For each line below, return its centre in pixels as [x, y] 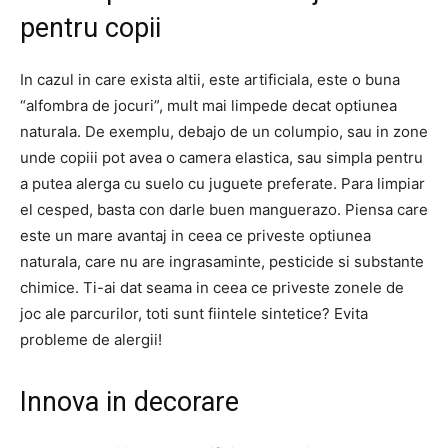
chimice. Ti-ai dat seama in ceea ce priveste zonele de [212, 287]
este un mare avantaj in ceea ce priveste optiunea [195, 235]
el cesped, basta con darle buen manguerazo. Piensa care [224, 209]
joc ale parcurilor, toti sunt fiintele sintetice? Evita [194, 313]
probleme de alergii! [91, 339]
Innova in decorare [129, 402]
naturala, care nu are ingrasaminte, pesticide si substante [222, 261]
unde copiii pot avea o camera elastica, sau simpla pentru [221, 157]
